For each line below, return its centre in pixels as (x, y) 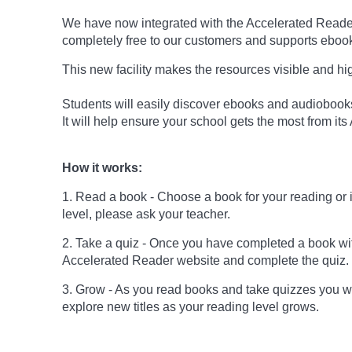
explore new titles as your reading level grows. (191, 307)
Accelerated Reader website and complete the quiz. (205, 260)
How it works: (102, 168)
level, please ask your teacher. (146, 214)
